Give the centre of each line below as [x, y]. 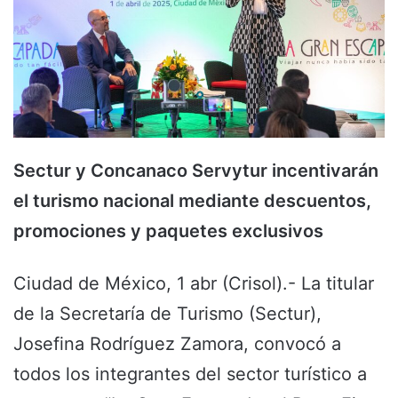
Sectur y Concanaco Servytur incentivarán [196, 170]
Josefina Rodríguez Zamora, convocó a [177, 343]
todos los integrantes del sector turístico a [190, 374]
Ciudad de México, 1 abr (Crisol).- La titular [194, 283]
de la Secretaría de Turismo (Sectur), [167, 313]
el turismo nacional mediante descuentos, [192, 200]
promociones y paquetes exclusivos [168, 231]
